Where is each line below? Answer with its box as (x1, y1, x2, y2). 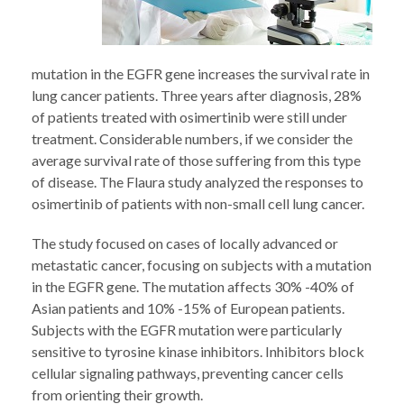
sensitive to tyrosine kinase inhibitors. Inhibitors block (32, 343, 364, 360)
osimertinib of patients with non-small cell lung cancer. (32, 195, 364, 212)
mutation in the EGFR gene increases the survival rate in (32, 65, 370, 82)
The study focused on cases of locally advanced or (32, 234, 338, 252)
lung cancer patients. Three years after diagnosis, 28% (32, 87, 362, 104)
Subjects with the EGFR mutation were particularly (32, 321, 342, 338)
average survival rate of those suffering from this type (32, 151, 361, 169)
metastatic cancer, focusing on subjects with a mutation (32, 256, 372, 273)
